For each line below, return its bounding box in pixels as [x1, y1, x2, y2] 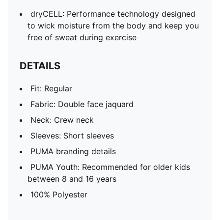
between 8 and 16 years [27, 174, 116, 184]
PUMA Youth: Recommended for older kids [30, 162, 190, 172]
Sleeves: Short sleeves [30, 131, 114, 140]
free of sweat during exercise [27, 32, 137, 42]
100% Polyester [30, 190, 87, 199]
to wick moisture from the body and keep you [27, 21, 199, 30]
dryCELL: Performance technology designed [30, 9, 195, 19]
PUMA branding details [30, 146, 116, 156]
